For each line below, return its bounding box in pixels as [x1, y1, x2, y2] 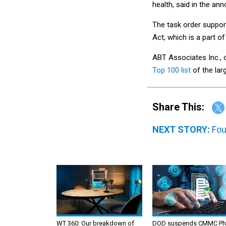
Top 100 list [152, 65, 191, 75]
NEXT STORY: [152, 124, 210, 135]
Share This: [159, 100, 204, 113]
